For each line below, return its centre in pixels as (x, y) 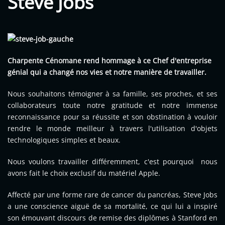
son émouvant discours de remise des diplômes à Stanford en (113, 218)
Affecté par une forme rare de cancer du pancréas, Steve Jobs (113, 195)
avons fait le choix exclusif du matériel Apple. (84, 173)
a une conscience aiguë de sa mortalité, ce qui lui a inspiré (113, 206)
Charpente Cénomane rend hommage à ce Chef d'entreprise (109, 61)
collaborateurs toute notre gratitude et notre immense (113, 105)
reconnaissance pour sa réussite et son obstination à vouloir (113, 117)
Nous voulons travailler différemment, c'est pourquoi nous (113, 162)
